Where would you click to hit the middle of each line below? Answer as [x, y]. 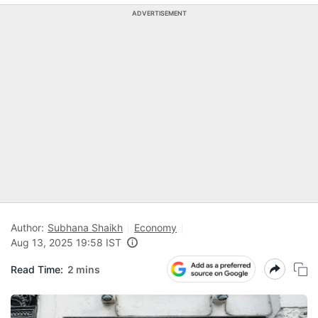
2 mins [84, 269]
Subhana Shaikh [85, 227]
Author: [27, 227]
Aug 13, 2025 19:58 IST [66, 242]
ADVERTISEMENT [159, 13]
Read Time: [37, 269]
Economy [155, 227]
